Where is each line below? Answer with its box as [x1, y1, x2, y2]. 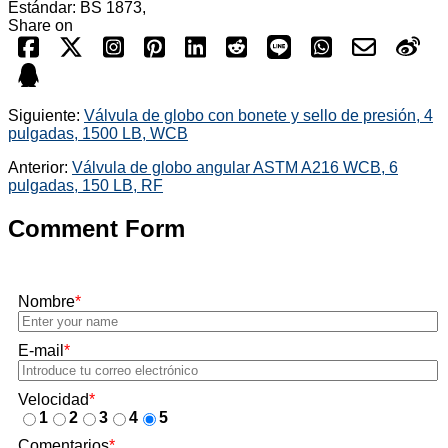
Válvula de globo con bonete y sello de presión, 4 [84, 107, 433, 125]
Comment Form [8, 215, 185, 243]
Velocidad [18, 391, 89, 409]
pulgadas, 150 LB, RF [8, 177, 163, 195]
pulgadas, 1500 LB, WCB [8, 125, 188, 143]
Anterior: [8, 159, 72, 177]
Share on [8, 17, 73, 35]
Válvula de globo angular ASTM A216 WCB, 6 [72, 159, 398, 177]
